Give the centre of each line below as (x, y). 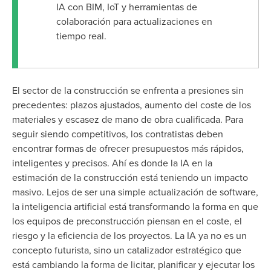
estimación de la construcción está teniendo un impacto (130, 178)
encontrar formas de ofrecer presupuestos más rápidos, (128, 149)
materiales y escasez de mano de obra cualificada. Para (128, 119)
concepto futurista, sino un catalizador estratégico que (127, 250)
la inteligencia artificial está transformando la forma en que (135, 207)
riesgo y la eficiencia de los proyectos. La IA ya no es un (129, 236)
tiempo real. (81, 36)
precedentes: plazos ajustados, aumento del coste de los (132, 105)
